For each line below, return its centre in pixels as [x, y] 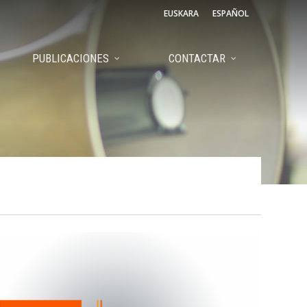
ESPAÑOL [230, 13]
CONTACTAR [197, 58]
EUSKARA [181, 13]
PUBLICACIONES [70, 58]
